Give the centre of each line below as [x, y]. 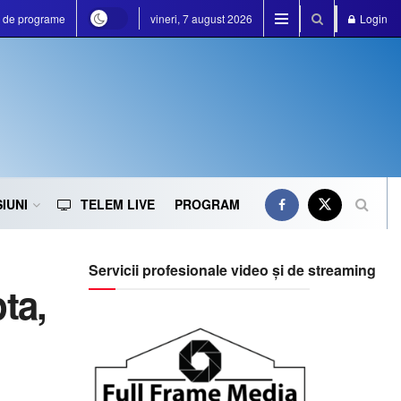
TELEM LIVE [118, 204]
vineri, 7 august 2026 [201, 18]
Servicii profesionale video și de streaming [232, 270]
